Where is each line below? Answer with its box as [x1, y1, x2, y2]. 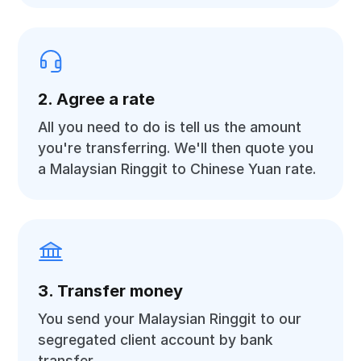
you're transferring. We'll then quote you [38, 139, 314, 156]
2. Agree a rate [38, 89, 156, 109]
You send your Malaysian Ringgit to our [38, 310, 302, 327]
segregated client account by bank [38, 331, 274, 348]
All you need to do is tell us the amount [38, 118, 302, 135]
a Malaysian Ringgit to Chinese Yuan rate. [38, 160, 317, 177]
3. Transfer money [38, 281, 184, 301]
